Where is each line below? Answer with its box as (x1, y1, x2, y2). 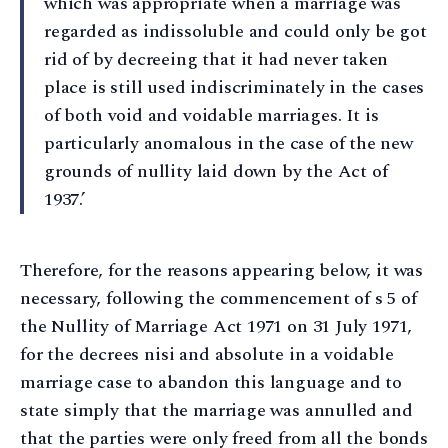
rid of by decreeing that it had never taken (44, 46, 389, 74)
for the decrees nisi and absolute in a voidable (20, 341, 394, 369)
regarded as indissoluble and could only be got (44, 18, 427, 46)
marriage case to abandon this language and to (20, 369, 402, 397)
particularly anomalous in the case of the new (44, 130, 413, 158)
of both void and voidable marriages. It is (44, 102, 379, 130)
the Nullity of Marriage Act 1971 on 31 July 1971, (20, 313, 413, 341)
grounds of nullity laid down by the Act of (44, 158, 388, 186)
